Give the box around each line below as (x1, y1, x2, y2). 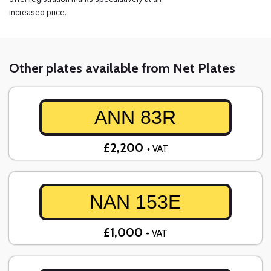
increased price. (9, 8, 68, 18)
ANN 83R (94, 106, 177, 129)
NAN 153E (90, 191, 181, 214)
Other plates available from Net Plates (9, 60, 235, 77)
